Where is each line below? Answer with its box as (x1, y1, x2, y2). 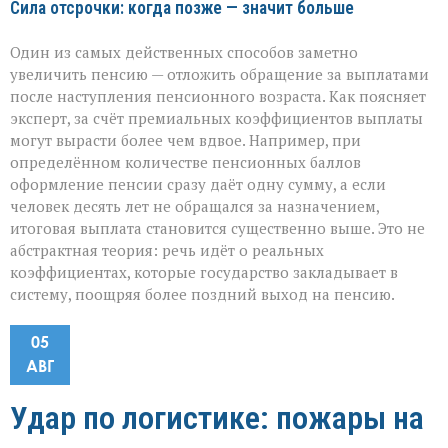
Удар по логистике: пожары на (10, 399, 424, 438)
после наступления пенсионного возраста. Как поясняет (10, 86, 426, 107)
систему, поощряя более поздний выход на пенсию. (10, 284, 395, 305)
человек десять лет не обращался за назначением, (10, 196, 379, 217)
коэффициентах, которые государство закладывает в (10, 262, 398, 283)
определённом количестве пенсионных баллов (10, 152, 361, 173)
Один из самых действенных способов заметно (10, 42, 358, 63)
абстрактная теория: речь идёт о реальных (10, 240, 324, 261)
